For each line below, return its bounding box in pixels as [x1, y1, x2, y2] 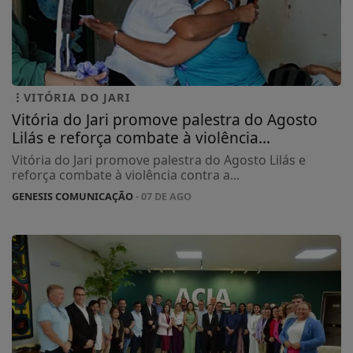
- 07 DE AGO [133, 189, 191, 204]
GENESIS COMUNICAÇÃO [12, 189, 133, 204]
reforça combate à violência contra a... [12, 166, 240, 184]
